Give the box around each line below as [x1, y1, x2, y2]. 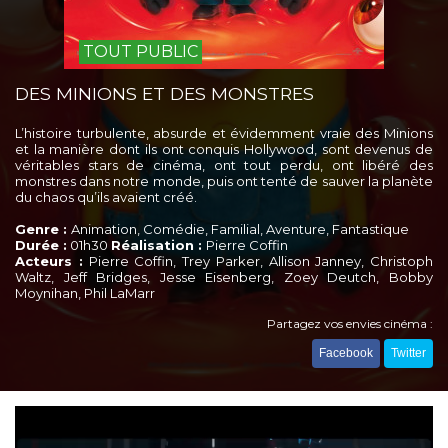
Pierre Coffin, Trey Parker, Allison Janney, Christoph [82, 253, 433, 269]
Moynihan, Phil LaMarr [15, 285, 155, 301]
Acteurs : [15, 253, 83, 269]
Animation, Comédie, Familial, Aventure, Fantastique [71, 221, 409, 237]
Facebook [319, 346, 373, 360]
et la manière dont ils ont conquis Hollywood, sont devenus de [15, 141, 433, 157]
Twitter [391, 346, 426, 360]
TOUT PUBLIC [83, 42, 198, 61]
